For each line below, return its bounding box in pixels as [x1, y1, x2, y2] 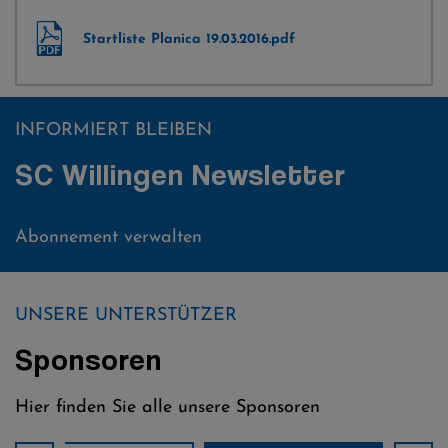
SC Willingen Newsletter [15, 156, 346, 192]
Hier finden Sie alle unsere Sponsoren [15, 398, 320, 417]
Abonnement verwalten [15, 228, 202, 247]
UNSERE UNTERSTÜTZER [15, 306, 237, 325]
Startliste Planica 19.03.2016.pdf [83, 32, 295, 47]
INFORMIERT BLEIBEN [15, 121, 212, 140]
